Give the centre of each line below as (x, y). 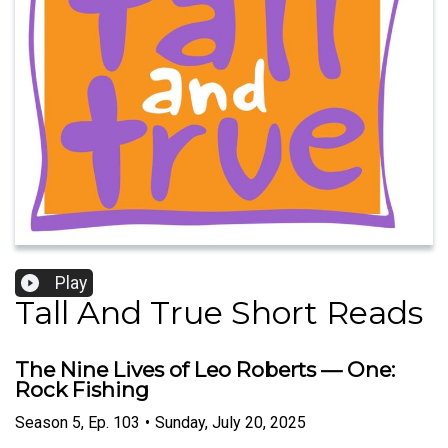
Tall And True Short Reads (219, 313)
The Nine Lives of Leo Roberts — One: (205, 370)
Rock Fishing (82, 390)
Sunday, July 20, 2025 (230, 422)
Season (41, 422)
